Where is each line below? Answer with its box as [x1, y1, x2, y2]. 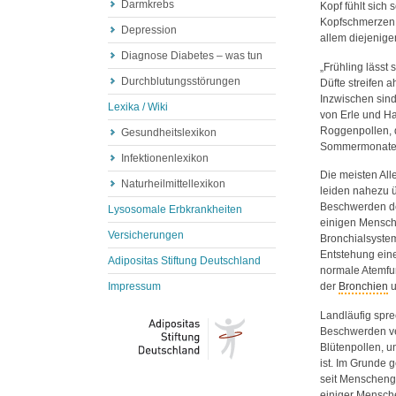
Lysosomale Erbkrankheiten [108, 203, 242, 216]
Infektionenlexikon [121, 152, 209, 164]
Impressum [108, 280, 161, 293]
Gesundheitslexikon [121, 126, 217, 139]
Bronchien [339, 280, 388, 293]
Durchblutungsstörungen [121, 75, 240, 88]
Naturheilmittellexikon [121, 178, 225, 190]
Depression [121, 24, 177, 36]
